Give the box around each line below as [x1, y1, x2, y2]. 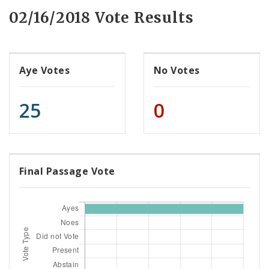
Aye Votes [19, 64, 70, 77]
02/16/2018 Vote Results [9, 8, 194, 28]
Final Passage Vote [19, 165, 115, 178]
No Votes [154, 64, 200, 77]
